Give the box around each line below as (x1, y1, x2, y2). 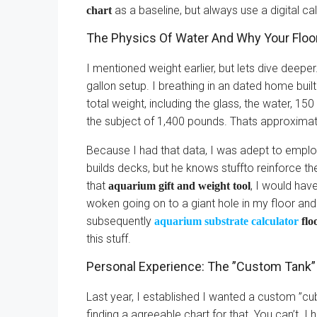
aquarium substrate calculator (154, 215, 299, 227)
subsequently (86, 214, 154, 228)
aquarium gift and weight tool (108, 180, 250, 192)
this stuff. (86, 232, 131, 246)
